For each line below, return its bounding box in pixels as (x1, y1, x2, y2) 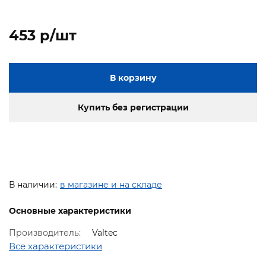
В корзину (109, 72, 157, 84)
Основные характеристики (9, 205, 131, 216)
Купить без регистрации (77, 102, 189, 113)
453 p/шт (9, 27, 77, 45)
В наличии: (9, 179, 57, 191)
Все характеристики (9, 240, 102, 252)
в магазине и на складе (60, 179, 162, 191)
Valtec (92, 227, 118, 239)
